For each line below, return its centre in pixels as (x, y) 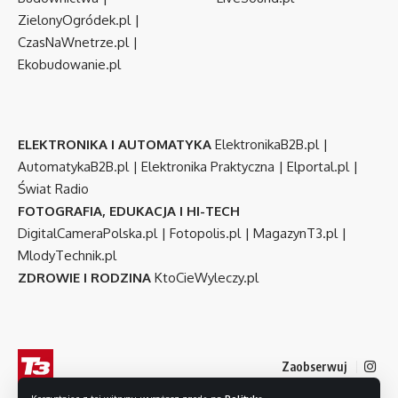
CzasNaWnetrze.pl (73, 42)
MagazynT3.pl (295, 233)
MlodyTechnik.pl (67, 255)
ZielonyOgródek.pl (74, 20)
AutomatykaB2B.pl (73, 166)
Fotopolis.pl (205, 233)
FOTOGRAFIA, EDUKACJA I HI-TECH (129, 211)
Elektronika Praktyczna (208, 166)
